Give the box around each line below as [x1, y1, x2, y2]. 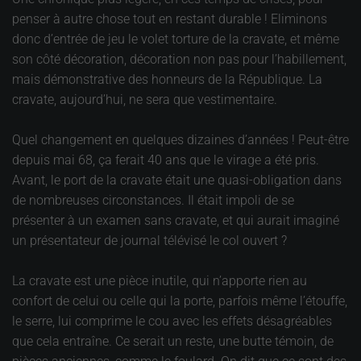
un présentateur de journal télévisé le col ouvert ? [12, 233, 287, 248]
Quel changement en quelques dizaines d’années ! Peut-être [12, 132, 349, 147]
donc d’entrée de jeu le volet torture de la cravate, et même [12, 31, 339, 47]
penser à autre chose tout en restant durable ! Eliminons [12, 11, 327, 27]
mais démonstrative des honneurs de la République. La [12, 72, 322, 87]
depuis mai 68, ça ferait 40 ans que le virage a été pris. [12, 152, 319, 168]
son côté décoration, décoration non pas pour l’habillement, [12, 52, 346, 67]
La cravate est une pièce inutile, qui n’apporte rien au [12, 273, 307, 288]
